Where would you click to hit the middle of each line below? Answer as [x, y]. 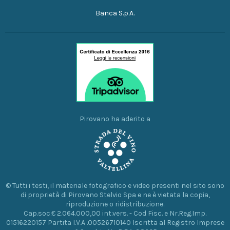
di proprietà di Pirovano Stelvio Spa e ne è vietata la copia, [115, 195]
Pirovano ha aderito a [115, 119]
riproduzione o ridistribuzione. [115, 204]
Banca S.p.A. [115, 13]
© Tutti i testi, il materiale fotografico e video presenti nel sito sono [115, 185]
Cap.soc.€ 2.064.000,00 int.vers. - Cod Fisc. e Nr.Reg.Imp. [115, 213]
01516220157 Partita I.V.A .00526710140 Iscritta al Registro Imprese [115, 222]
